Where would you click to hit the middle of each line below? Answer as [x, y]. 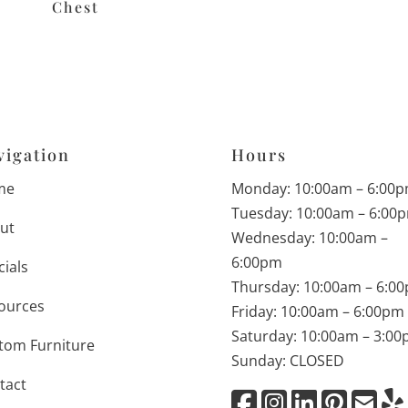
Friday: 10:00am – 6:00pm [317, 311]
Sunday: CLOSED [287, 360]
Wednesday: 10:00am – [309, 237]
